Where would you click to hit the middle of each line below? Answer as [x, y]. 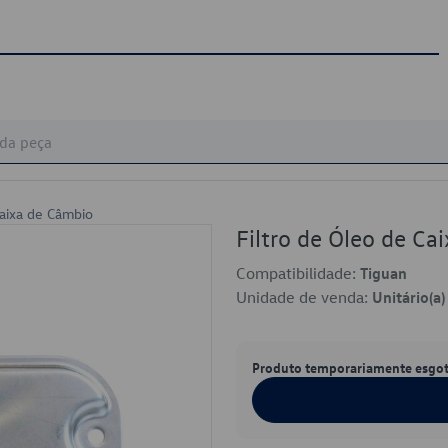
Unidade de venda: [304, 297]
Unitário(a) [408, 297]
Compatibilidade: [298, 273]
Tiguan [383, 273]
